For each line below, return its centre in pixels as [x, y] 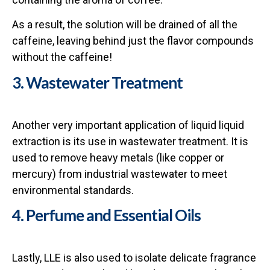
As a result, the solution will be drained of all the [125, 25]
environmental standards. [73, 190]
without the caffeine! [62, 57]
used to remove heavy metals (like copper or [118, 157]
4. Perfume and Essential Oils [106, 215]
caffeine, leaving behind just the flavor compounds [133, 41]
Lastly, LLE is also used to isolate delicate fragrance [134, 257]
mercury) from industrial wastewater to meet [120, 174]
